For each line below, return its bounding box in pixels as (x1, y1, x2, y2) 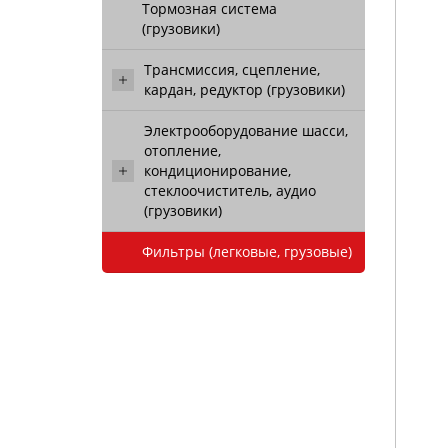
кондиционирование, (144, 161, 291, 180)
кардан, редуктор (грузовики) (144, 80, 345, 99)
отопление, (144, 141, 221, 160)
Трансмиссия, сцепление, (144, 60, 320, 79)
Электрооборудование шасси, (144, 121, 348, 140)
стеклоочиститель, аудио (144, 181, 316, 200)
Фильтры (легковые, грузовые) (142, 242, 352, 261)
